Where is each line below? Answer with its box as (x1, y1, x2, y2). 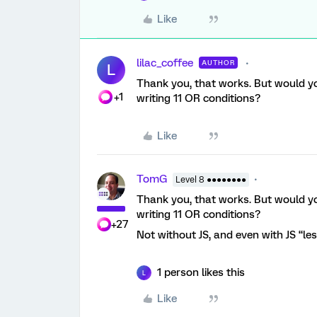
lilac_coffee (137, 57, 193, 69)
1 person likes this (157, 266, 245, 279)
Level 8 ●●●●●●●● (175, 175, 246, 185)
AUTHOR (202, 59, 235, 67)
